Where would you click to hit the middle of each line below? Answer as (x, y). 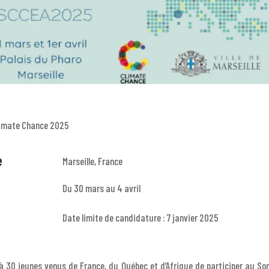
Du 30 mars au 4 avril (101, 188)
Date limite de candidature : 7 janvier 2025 (140, 218)
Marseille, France (92, 161)
